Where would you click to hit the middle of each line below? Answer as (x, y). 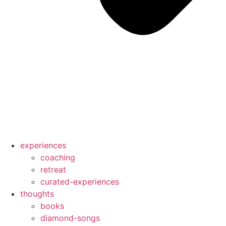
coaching (58, 157)
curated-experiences (80, 182)
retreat (53, 169)
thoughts (37, 194)
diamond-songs (70, 218)
